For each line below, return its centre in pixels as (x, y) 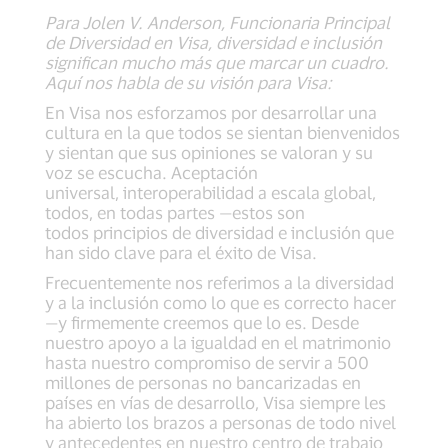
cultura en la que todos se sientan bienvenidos (222, 132)
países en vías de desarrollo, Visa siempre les (215, 402)
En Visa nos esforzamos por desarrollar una (211, 112)
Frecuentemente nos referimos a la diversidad (219, 282)
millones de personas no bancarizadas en (203, 382)
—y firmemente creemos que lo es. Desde (202, 322)
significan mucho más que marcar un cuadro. (217, 62)
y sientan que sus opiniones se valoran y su (209, 152)
